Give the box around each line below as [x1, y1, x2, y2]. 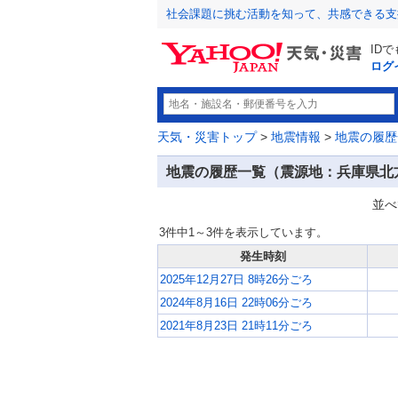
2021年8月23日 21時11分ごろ [160, 318, 313, 332]
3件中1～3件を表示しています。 [159, 225, 328, 239]
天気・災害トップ [157, 130, 257, 144]
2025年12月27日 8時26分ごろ [160, 272, 313, 286]
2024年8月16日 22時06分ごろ [160, 295, 313, 309]
